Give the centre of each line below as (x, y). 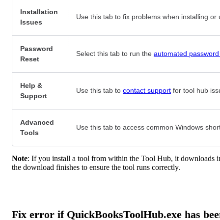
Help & (31, 86)
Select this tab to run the (115, 54)
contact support (147, 91)
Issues (31, 22)
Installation (39, 12)
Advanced (37, 123)
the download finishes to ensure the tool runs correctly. (96, 167)
